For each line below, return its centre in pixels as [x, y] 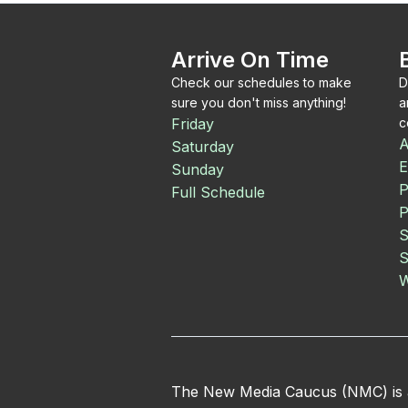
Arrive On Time [250, 60]
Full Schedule [218, 192]
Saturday [203, 147]
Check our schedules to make [261, 82]
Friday [193, 124]
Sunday [198, 169]
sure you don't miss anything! [259, 102]
